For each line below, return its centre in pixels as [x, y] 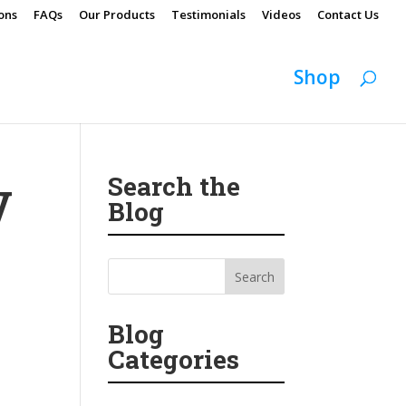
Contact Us [348, 14]
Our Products [117, 14]
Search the [174, 186]
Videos [281, 14]
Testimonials [208, 14]
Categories [174, 359]
